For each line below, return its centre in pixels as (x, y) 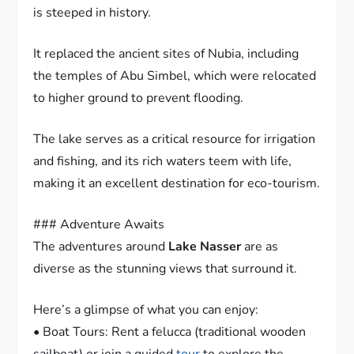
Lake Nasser (205, 246)
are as (260, 246)
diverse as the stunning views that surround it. (166, 268)
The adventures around (101, 246)
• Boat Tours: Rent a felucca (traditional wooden (170, 331)
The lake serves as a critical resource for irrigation (175, 139)
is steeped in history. (92, 12)
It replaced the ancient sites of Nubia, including (166, 53)
